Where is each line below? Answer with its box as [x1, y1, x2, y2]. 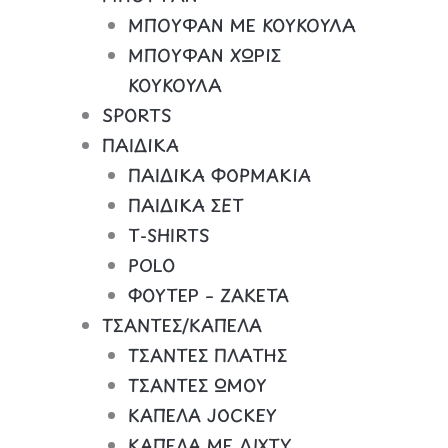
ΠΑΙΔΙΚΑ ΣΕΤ [127, 191, 244, 218]
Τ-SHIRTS [127, 221, 210, 248]
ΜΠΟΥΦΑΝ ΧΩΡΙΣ [127, 41, 281, 68]
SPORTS [102, 101, 172, 128]
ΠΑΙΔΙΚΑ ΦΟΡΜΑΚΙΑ [127, 161, 311, 188]
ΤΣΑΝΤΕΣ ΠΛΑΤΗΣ [127, 341, 287, 368]
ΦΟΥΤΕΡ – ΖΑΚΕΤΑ [127, 281, 289, 308]
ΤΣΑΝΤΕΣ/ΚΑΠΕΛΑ [102, 311, 262, 338]
